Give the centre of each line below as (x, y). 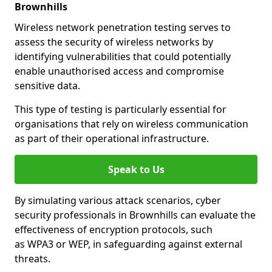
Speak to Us (136, 169)
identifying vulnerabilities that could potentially (123, 56)
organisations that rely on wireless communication (131, 124)
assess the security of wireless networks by (114, 42)
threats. (32, 259)
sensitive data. (47, 86)
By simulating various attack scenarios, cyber (118, 200)
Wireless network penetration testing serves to (123, 27)
